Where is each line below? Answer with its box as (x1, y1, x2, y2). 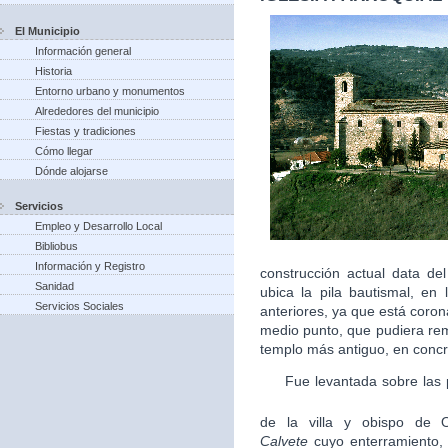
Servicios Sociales (35, 300, 124, 312)
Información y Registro (35, 260, 145, 272)
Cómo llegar (35, 145, 93, 157)
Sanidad (35, 280, 74, 292)
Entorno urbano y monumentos (35, 85, 185, 97)
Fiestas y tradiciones (35, 125, 136, 137)
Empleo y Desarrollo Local (35, 220, 162, 232)
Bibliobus (35, 240, 78, 252)
